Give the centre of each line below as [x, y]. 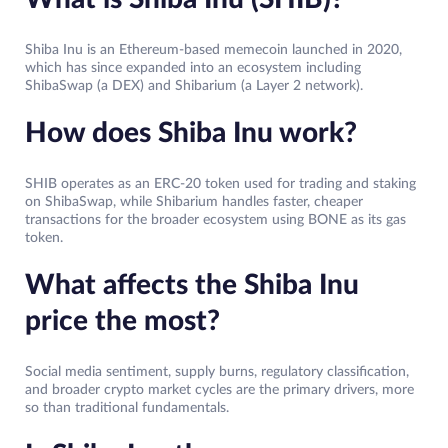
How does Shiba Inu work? [191, 133]
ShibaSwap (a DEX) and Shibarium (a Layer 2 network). [194, 86]
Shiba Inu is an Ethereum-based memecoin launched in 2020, [213, 50]
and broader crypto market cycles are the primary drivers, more [219, 390]
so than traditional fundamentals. [127, 408]
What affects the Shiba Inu [192, 285]
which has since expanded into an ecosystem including [193, 68]
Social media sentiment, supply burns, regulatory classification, [217, 372]
